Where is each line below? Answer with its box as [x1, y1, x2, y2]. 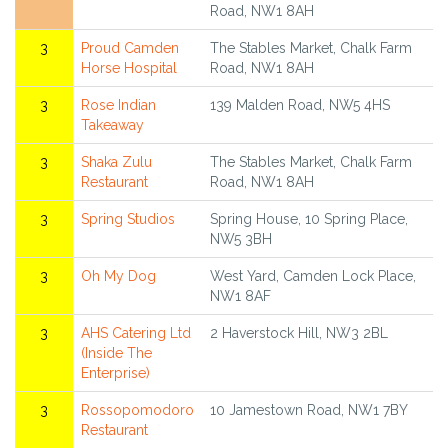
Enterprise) [81, 365, 150, 382]
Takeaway [81, 117, 144, 134]
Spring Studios [81, 211, 175, 228]
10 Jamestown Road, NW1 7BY [210, 402, 408, 419]
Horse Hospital [81, 60, 177, 77]
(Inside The [81, 345, 152, 362]
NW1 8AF [210, 288, 271, 305]
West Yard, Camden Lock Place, [210, 268, 416, 285]
